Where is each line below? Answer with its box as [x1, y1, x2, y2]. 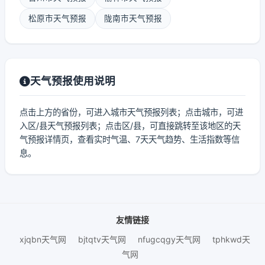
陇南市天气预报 [104, 14, 162, 23]
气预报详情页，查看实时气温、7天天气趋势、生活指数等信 [20, 134, 240, 144]
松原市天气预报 [28, 14, 86, 23]
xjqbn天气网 [20, 234, 66, 244]
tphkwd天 [212, 234, 250, 244]
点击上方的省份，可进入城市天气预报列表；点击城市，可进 [20, 107, 243, 117]
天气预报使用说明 [30, 75, 115, 87]
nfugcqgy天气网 [138, 234, 201, 244]
